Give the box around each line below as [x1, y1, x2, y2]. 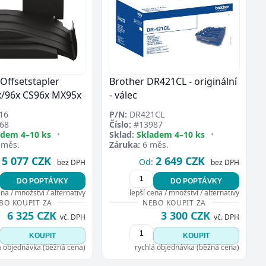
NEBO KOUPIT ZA [142, 197, 207, 208]
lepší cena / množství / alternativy [129, 187, 239, 198]
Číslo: [109, 118, 131, 130]
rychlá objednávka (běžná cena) [135, 242, 239, 252]
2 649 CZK [156, 153, 205, 168]
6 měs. [140, 138, 169, 150]
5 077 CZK [2, 153, 51, 168]
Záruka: [109, 138, 140, 150]
